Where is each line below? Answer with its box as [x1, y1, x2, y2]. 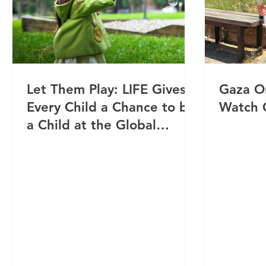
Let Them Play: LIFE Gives [27, 81, 186, 97]
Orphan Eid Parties [27, 135, 144, 151]
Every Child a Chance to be [27, 99, 195, 115]
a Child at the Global [27, 117, 156, 133]
